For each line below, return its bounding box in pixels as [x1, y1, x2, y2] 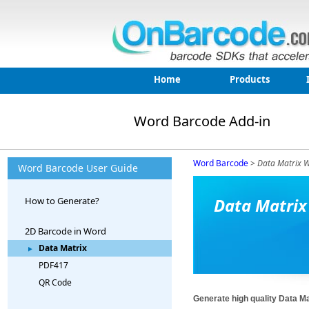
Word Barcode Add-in [134, 112, 271, 130]
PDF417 [39, 259, 68, 271]
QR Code [39, 277, 72, 288]
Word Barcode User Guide [18, 161, 138, 175]
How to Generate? [25, 195, 99, 207]
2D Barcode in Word [25, 225, 106, 237]
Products [230, 73, 270, 86]
